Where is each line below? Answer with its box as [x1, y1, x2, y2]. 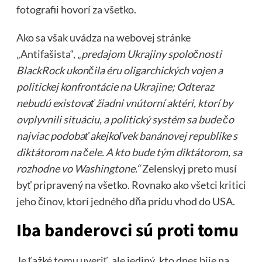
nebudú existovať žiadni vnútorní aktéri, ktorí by [16, 96, 233, 109]
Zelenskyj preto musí [140, 161, 237, 175]
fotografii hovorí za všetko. [16, 2, 136, 16]
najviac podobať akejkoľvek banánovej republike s [16, 129, 237, 142]
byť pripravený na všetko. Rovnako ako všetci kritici [16, 178, 246, 191]
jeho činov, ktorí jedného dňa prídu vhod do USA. [16, 194, 235, 208]
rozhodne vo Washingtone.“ [16, 161, 140, 175]
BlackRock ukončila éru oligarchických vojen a [16, 63, 223, 77]
